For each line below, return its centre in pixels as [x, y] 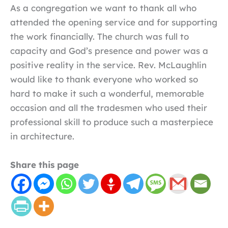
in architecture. [42, 136]
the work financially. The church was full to [99, 37]
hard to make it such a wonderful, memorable [107, 94]
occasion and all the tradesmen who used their [109, 108]
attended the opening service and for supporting [114, 22]
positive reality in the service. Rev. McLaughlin [108, 65]
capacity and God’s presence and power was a [109, 51]
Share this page [45, 164]
